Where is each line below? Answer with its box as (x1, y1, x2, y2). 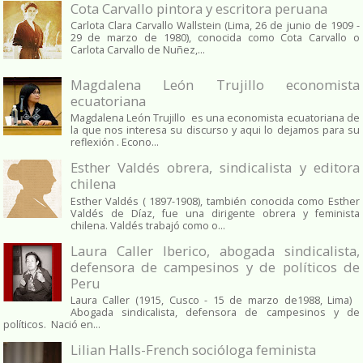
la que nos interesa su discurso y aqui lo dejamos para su (70, 123, 360, 138)
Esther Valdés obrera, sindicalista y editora (70, 158, 360, 177)
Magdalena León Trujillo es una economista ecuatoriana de (70, 111, 360, 126)
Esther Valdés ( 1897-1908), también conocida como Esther (70, 194, 360, 208)
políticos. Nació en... (3, 318, 100, 332)
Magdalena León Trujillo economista (70, 75, 360, 95)
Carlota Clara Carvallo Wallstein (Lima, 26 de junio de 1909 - (70, 19, 360, 33)
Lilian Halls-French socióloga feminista (70, 340, 316, 360)
